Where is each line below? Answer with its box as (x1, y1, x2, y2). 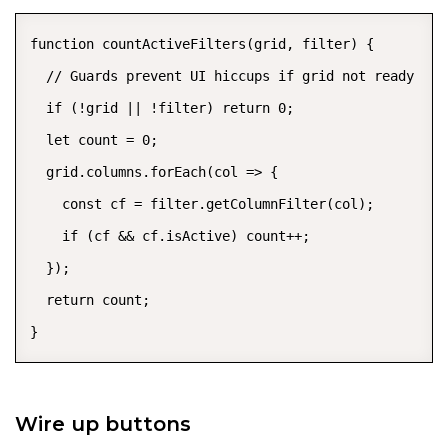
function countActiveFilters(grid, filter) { (30, 36, 374, 53)
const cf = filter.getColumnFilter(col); (30, 196, 374, 213)
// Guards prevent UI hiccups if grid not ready (30, 68, 414, 85)
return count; (30, 292, 150, 309)
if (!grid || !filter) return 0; (30, 100, 294, 117)
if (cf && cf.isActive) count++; (30, 228, 310, 245)
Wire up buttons (15, 412, 191, 437)
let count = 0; (30, 132, 158, 149)
